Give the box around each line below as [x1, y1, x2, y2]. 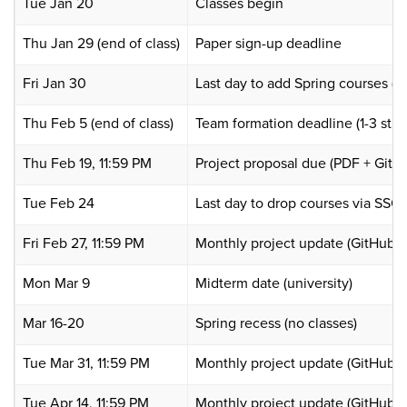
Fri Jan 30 [23, 72, 86, 93]
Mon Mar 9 [23, 272, 90, 293]
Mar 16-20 [23, 312, 84, 333]
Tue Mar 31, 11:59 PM [23, 352, 150, 372]
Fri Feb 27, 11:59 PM [23, 232, 144, 253]
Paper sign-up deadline [195, 32, 342, 53]
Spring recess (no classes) [195, 312, 357, 333]
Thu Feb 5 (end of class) [23, 112, 174, 133]
